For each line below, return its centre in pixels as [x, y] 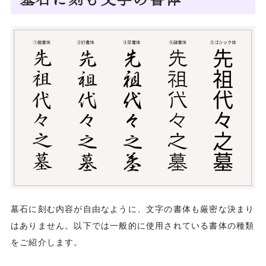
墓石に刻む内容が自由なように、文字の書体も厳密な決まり [132, 209]
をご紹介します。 [47, 243]
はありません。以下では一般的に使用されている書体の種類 [132, 226]
